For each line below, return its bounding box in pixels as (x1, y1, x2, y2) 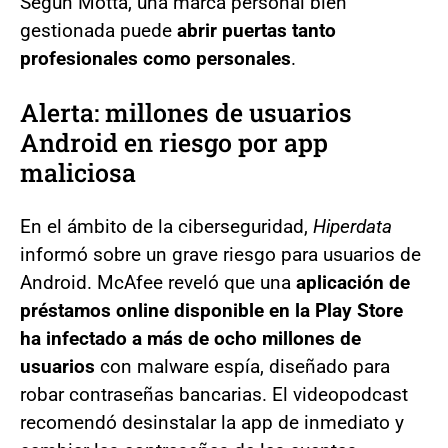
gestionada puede (20, 19, 177, 42)
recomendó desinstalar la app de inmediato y (20, 411, 404, 434)
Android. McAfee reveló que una (20, 271, 296, 294)
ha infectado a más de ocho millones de (20, 327, 361, 350)
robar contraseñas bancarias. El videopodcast (20, 383, 408, 406)
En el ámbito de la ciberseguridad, (20, 215, 313, 238)
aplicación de (296, 271, 410, 294)
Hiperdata (313, 215, 392, 238)
